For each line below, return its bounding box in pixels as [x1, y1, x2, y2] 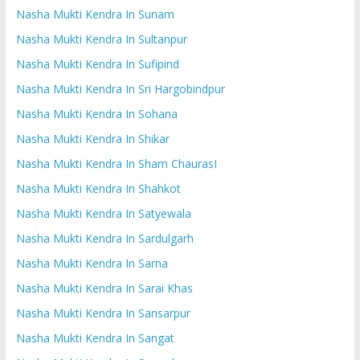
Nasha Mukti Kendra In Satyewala [15, 205, 191, 221]
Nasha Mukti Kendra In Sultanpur [15, 31, 187, 47]
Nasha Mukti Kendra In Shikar [15, 130, 170, 146]
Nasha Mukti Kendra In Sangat [15, 329, 174, 346]
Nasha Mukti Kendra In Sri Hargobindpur [15, 80, 225, 96]
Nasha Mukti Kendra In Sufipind [15, 55, 179, 72]
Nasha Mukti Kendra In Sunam [15, 6, 174, 22]
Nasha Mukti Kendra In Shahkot [15, 180, 181, 196]
